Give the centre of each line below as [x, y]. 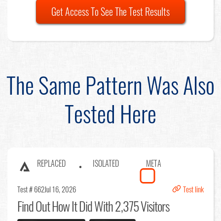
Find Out [34, 206]
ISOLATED [106, 163]
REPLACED [51, 163]
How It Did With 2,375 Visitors [110, 206]
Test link [193, 189]
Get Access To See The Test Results [110, 11]
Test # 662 [31, 189]
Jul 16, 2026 [60, 189]
